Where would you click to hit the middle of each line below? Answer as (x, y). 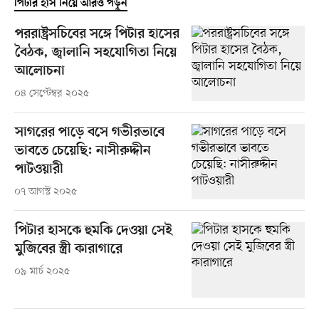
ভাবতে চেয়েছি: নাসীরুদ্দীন (83, 151)
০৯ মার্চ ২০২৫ (42, 271)
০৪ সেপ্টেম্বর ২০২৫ (51, 93)
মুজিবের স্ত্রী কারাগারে (68, 249)
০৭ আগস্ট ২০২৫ (45, 192)
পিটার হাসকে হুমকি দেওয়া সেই (93, 231)
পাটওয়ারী (39, 169)
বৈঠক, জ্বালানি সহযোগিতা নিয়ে (95, 53)
